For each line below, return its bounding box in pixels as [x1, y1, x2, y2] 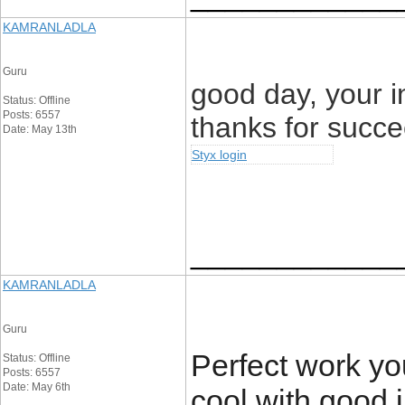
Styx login [192, 147, 247, 162]
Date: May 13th [3, 123, 77, 136]
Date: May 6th [3, 381, 71, 393]
